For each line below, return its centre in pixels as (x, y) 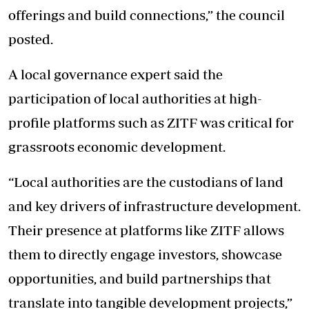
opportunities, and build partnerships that (140, 278)
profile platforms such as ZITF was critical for (151, 122)
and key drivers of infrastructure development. (154, 206)
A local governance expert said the (116, 74)
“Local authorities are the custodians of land (146, 181)
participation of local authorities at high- (135, 98)
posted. (31, 39)
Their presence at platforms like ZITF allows (146, 230)
